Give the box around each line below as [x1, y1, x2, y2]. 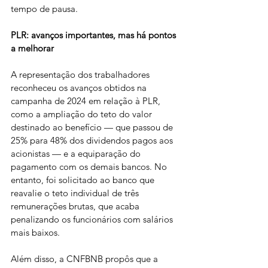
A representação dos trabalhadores [11, 69, 152, 80]
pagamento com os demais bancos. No [11, 161, 169, 172]
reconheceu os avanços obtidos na [11, 82, 149, 93]
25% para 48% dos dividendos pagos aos [11, 135, 175, 146]
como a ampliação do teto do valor [11, 108, 154, 120]
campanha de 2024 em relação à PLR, [11, 95, 163, 106]
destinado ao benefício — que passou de [11, 121, 175, 133]
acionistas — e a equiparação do [11, 148, 143, 159]
